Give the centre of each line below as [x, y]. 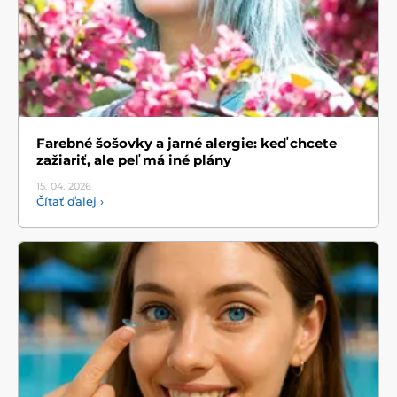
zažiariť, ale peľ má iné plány [134, 160]
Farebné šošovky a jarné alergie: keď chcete [187, 144]
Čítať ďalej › [70, 202]
